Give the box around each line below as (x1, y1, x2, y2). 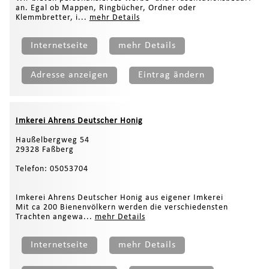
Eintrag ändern (138, 70, 205, 80)
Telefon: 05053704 (15, 164, 88, 174)
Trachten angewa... (15, 212, 95, 222)
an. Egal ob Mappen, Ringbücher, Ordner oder (15, 3, 196, 13)
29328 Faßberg (15, 145, 74, 154)
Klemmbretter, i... (15, 13, 89, 22)
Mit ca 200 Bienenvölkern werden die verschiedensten (15, 202, 228, 212)
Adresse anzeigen (30, 70, 108, 80)
